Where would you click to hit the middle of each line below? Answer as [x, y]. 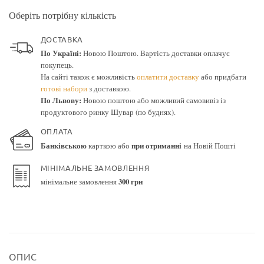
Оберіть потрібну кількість [62, 15]
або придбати [222, 77]
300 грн [130, 182]
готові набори [64, 89]
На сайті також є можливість [88, 77]
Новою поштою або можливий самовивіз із [153, 100]
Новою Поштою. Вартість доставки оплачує [155, 53]
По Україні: [61, 53]
